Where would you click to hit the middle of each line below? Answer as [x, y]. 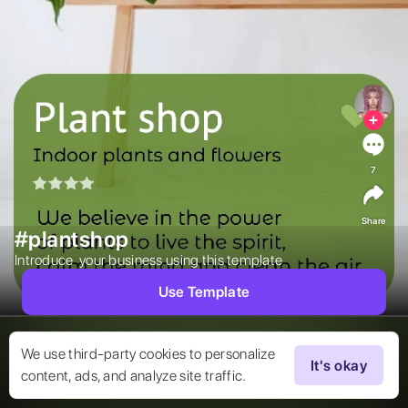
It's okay [339, 365]
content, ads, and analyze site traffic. [134, 376]
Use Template [204, 292]
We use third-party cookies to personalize [148, 354]
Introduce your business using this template [152, 260]
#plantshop [72, 240]
